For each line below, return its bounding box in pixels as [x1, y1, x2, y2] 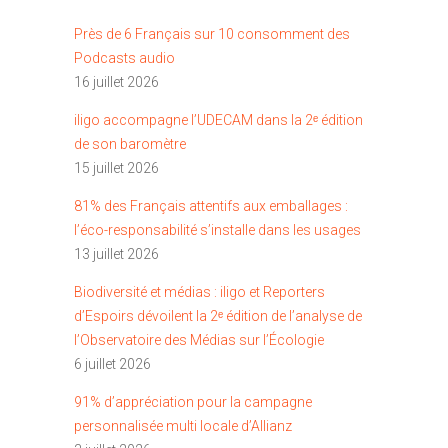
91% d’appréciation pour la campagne [74, 394, 312, 411]
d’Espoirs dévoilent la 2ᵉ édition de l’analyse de [74, 308, 362, 325]
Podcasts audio [74, 50, 175, 67]
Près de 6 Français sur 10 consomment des [74, 26, 350, 43]
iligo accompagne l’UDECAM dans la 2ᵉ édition [74, 112, 363, 129]
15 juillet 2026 [74, 160, 159, 177]
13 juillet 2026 [74, 246, 159, 263]
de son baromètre [74, 136, 186, 153]
